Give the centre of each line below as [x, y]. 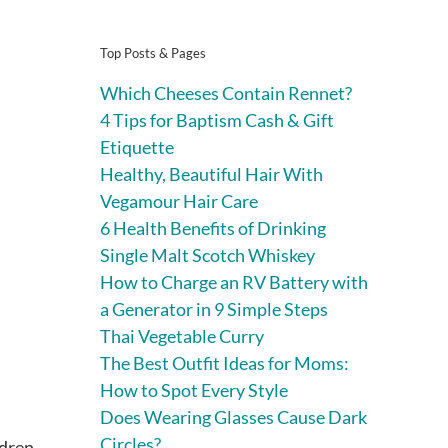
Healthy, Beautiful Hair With [211, 173]
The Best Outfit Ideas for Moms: [224, 362]
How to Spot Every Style [194, 389]
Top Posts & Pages [153, 52]
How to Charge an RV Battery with [234, 281]
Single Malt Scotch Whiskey [207, 254]
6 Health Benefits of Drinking [213, 227]
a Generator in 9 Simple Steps [214, 308]
